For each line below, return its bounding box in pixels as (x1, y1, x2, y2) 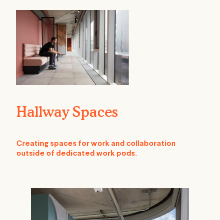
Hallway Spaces (16, 104, 118, 121)
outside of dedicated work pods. (16, 150, 137, 158)
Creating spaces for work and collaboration (16, 140, 176, 148)
